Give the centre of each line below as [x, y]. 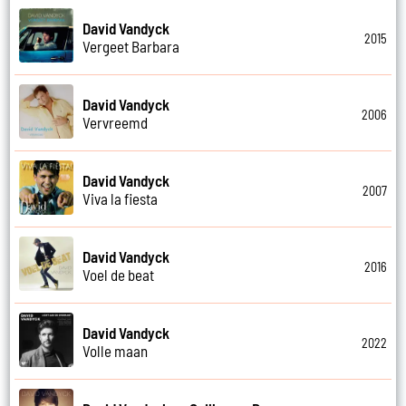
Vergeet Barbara [131, 46]
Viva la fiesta [121, 198]
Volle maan [116, 350]
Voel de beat [119, 274]
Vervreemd [116, 122]
